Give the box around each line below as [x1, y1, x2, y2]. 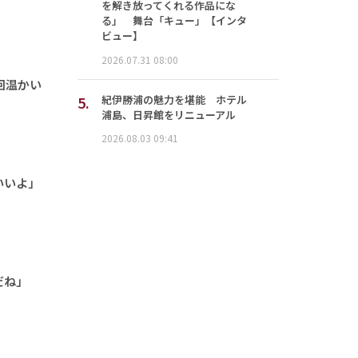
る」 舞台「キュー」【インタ [101, 13, 247, 29]
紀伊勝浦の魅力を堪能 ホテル [101, 91, 247, 107]
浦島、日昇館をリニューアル [101, 106, 236, 122]
